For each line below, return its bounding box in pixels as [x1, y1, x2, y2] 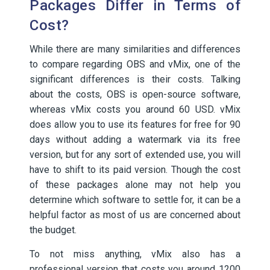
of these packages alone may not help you [30, 179, 240, 190]
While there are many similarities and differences [30, 43, 240, 55]
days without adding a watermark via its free [30, 134, 240, 145]
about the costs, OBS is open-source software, [30, 89, 240, 100]
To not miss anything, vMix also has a [30, 248, 240, 260]
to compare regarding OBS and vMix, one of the [30, 58, 240, 70]
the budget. [30, 224, 77, 236]
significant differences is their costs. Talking [30, 74, 240, 85]
